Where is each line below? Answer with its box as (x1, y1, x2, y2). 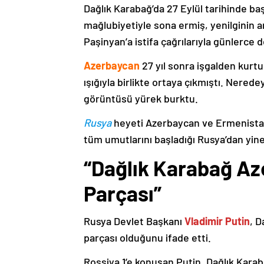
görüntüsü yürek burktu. (84, 92, 198, 105)
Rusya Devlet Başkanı (84, 214, 184, 227)
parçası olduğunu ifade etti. (84, 231, 211, 244)
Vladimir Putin (184, 214, 250, 227)
